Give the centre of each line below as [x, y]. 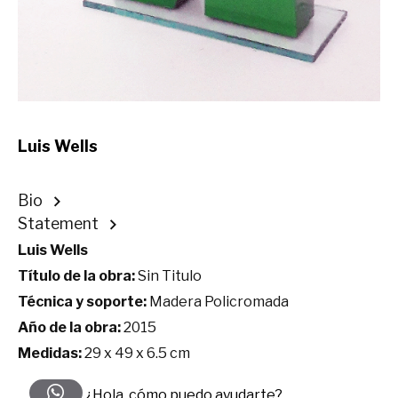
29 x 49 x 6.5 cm [136, 354]
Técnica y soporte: [82, 302]
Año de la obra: [69, 328]
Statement [58, 224]
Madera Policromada [218, 302]
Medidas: [50, 354]
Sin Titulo [168, 276]
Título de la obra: [76, 276]
